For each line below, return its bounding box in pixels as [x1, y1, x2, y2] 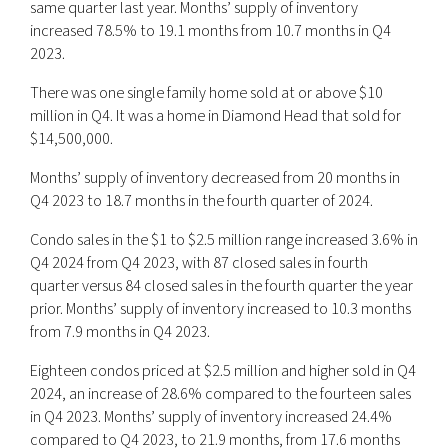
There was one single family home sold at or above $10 [30, 81, 383, 104]
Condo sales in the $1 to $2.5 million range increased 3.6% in [30, 228, 418, 251]
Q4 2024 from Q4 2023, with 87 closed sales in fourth [30, 251, 368, 274]
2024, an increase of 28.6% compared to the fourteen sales [30, 382, 411, 405]
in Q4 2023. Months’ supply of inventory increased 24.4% [30, 405, 392, 428]
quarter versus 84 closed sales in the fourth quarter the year [30, 274, 413, 297]
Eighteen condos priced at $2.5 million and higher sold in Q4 [30, 359, 416, 382]
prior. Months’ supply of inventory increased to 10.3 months [30, 297, 411, 320]
